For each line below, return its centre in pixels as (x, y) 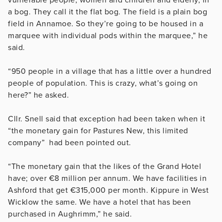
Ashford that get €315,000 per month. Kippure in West (108, 190)
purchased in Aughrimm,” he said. (70, 214)
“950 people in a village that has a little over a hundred (110, 71)
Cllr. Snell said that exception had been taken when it (107, 119)
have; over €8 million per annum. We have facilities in (107, 178)
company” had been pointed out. (70, 142)
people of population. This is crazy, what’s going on (103, 83)
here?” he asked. (38, 95)
